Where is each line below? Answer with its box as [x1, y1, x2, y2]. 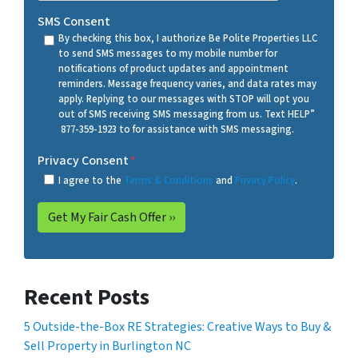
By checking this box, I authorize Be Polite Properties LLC [58, 30, 317, 46]
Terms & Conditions [123, 173, 213, 188]
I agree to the [58, 173, 124, 188]
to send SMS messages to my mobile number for [58, 46, 277, 61]
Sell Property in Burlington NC [24, 336, 191, 355]
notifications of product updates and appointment [58, 61, 288, 76]
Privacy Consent [38, 151, 129, 169]
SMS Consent [38, 12, 110, 30]
